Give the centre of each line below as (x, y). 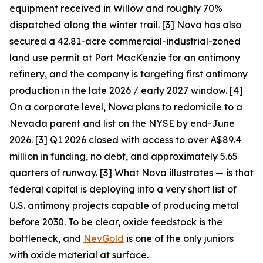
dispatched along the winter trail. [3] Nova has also (125, 25)
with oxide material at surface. (79, 255)
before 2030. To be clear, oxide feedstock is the (116, 222)
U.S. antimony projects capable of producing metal (124, 206)
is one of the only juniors (179, 239)
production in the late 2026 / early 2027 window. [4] (126, 91)
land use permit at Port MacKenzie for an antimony (125, 58)
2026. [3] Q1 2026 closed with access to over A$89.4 (125, 140)
